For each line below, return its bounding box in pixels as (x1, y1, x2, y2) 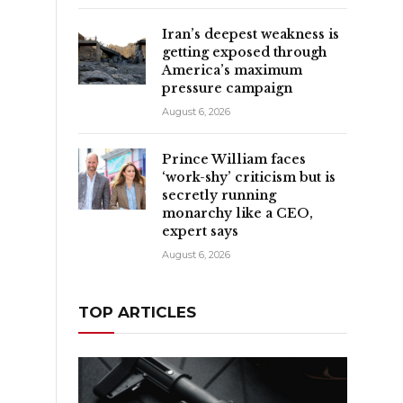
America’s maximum (162, 61, 302, 78)
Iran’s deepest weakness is (162, 25, 339, 42)
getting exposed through (162, 43, 327, 60)
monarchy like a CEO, (162, 204, 313, 221)
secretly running (162, 186, 276, 203)
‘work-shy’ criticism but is (162, 168, 336, 185)
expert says (162, 222, 238, 239)
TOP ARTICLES (78, 302, 196, 321)
